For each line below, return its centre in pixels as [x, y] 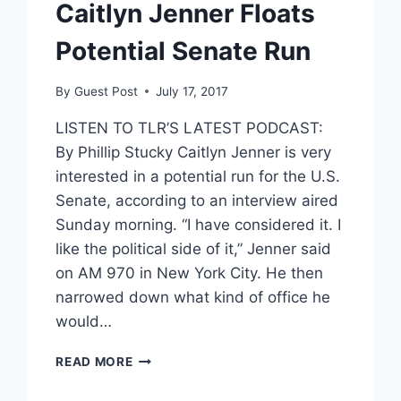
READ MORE [94, 361]
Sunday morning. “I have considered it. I [199, 224]
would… [84, 321]
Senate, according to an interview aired [197, 200]
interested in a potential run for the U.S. [198, 176]
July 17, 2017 [192, 91]
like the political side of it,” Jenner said [194, 248]
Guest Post [106, 91]
